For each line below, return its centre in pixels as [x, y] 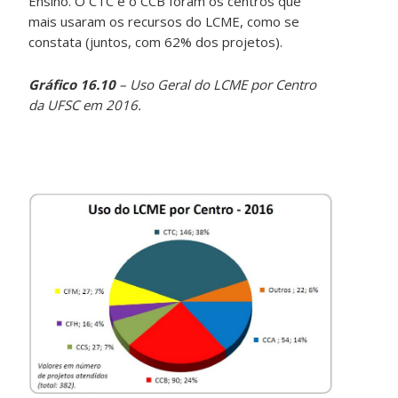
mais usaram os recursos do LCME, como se [164, 22]
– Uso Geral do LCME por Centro [216, 85]
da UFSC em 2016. [85, 105]
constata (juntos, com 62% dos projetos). [156, 42]
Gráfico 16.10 [72, 85]
